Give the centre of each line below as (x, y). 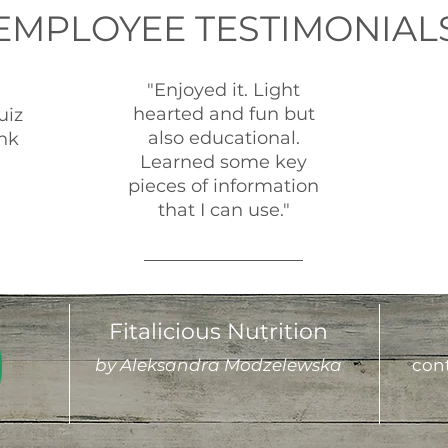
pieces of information (223, 186)
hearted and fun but (223, 114)
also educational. (223, 138)
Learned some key (223, 162)
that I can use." (223, 210)
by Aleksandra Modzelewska (218, 365)
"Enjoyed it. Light (223, 90)
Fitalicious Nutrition (218, 331)
